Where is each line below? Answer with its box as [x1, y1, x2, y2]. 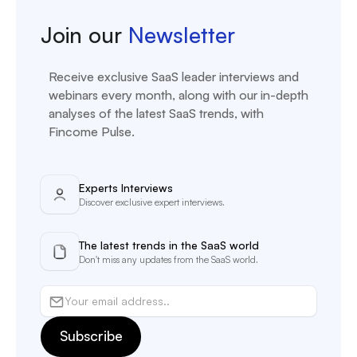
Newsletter [128, 21, 236, 49]
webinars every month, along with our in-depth [49, 86, 309, 103]
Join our [41, 21, 129, 49]
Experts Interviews [78, 181, 173, 195]
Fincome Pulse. [49, 123, 135, 139]
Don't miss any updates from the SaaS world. [78, 253, 258, 265]
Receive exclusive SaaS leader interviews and [49, 68, 300, 84]
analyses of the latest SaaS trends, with [49, 104, 265, 121]
